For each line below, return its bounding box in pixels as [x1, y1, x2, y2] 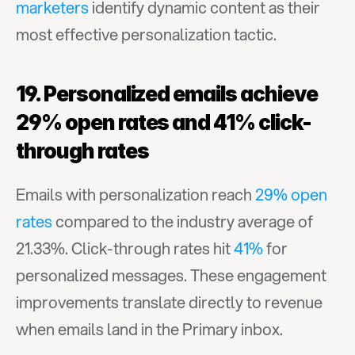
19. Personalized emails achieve [16, 82, 318, 106]
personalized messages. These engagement [16, 264, 326, 287]
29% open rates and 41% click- [16, 110, 311, 135]
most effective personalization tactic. [16, 23, 277, 46]
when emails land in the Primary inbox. [16, 318, 283, 341]
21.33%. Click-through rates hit [16, 237, 234, 260]
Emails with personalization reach [16, 183, 255, 206]
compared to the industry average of [52, 210, 313, 233]
